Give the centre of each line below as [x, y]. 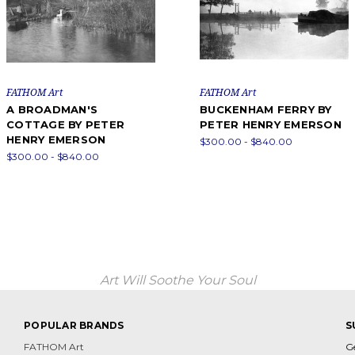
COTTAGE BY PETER [65, 125]
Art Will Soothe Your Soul [177, 281]
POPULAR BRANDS [74, 326]
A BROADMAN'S [52, 110]
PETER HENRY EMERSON [271, 125]
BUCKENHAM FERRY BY [266, 110]
